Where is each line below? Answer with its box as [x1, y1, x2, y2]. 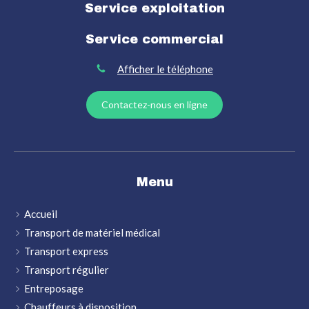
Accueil [24, 208, 57, 221]
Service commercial [86, 32, 223, 46]
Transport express [24, 245, 108, 258]
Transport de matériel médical [24, 226, 160, 239]
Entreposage [24, 282, 83, 295]
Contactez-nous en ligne [101, 99, 208, 111]
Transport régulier [24, 263, 109, 277]
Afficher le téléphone [117, 62, 213, 75]
